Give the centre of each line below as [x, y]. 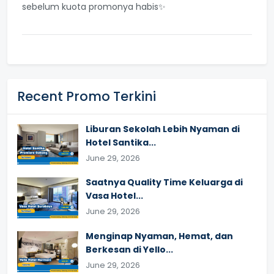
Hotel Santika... [121, 142]
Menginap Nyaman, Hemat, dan [159, 236]
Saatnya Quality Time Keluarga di [164, 183]
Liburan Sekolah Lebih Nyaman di [163, 129]
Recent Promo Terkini [87, 96]
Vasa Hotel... [114, 196]
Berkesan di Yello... [129, 249]
